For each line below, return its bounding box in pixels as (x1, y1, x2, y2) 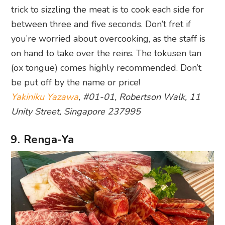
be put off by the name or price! (11, 76, 141, 89)
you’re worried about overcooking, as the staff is (11, 33, 206, 45)
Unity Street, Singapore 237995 (11, 105, 141, 118)
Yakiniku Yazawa (11, 91, 79, 103)
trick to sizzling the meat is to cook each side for (11, 4, 204, 16)
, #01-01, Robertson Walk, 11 (78, 91, 201, 103)
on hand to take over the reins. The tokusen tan (11, 47, 202, 60)
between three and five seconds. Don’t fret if (11, 18, 191, 31)
